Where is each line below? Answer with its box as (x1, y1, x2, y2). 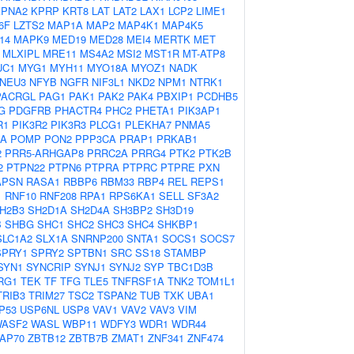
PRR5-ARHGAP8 (5, 145, 84, 160)
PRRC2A (87, 145, 128, 160)
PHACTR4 (55, 103, 102, 118)
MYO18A (87, 60, 128, 75)
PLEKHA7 (125, 117, 171, 132)
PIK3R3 (51, 117, 86, 132)
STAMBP (164, 245, 206, 260)
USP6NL (20, 302, 59, 317)
